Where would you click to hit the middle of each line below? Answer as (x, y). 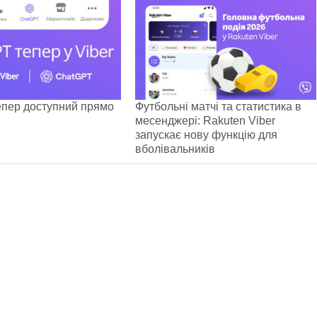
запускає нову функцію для (206, 134)
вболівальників (175, 149)
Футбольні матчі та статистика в (218, 106)
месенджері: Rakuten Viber (205, 120)
